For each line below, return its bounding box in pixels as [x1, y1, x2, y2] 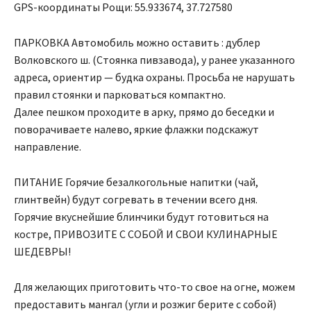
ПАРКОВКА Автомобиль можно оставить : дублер [14, 35, 260, 49]
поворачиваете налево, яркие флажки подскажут [14, 122, 259, 136]
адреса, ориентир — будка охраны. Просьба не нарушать [14, 70, 295, 84]
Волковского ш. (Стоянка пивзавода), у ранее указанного [14, 53, 295, 67]
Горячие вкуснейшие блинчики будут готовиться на [14, 210, 269, 224]
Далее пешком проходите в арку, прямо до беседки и [14, 105, 274, 119]
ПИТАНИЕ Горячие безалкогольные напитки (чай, [14, 175, 258, 189]
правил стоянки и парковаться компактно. [14, 87, 226, 101]
